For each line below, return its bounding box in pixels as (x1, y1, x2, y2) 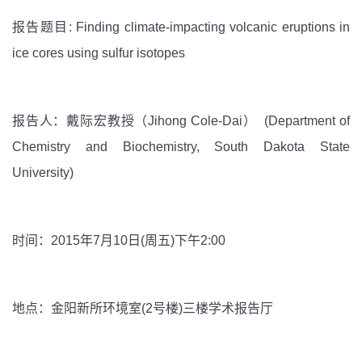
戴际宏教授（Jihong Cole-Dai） (66, 113, 257, 128)
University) (12, 165, 74, 179)
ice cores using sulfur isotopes (12, 45, 185, 60)
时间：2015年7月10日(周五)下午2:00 (12, 233, 225, 247)
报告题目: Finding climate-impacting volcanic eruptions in (12, 19, 350, 34)
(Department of (256, 113, 350, 128)
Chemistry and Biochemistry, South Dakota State (12, 139, 350, 154)
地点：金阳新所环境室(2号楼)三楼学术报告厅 (12, 301, 273, 315)
